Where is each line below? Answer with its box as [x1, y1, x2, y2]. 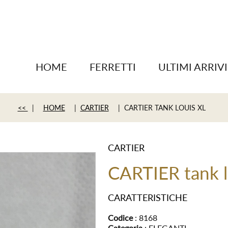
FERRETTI [89, 61, 136, 73]
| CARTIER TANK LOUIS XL [113, 103, 206, 112]
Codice [107, 213, 133, 222]
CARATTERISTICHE [107, 192, 187, 203]
